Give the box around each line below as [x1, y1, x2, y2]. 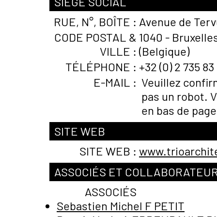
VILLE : [100, 44, 137, 58]
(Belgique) [139, 44, 189, 58]
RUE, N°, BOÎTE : [54, 15, 137, 29]
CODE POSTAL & [54, 30, 137, 44]
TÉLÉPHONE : [65, 60, 137, 74]
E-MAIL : [93, 75, 137, 89]
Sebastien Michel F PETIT [57, 199, 185, 213]
